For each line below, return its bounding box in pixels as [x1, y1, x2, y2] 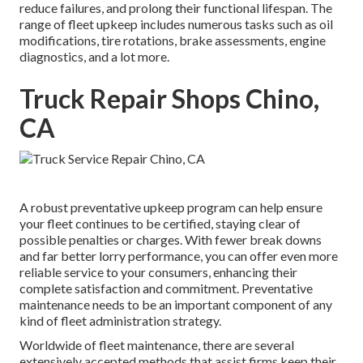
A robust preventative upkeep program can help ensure [19, 199, 322, 216]
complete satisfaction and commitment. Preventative [19, 280, 313, 297]
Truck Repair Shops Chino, [19, 83, 319, 115]
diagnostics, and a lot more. [19, 49, 169, 65]
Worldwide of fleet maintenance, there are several [19, 337, 294, 353]
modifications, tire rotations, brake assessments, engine [19, 32, 326, 49]
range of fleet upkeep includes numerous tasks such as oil [19, 16, 333, 32]
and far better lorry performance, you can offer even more [19, 248, 338, 264]
